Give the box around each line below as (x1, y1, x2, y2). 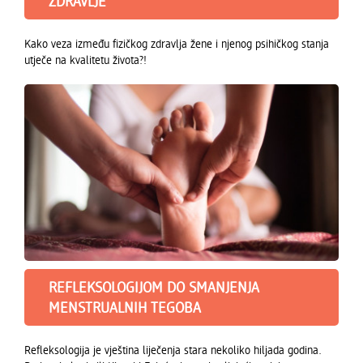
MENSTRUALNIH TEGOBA (49, 297, 201, 316)
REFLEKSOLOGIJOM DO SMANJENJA (49, 277, 259, 296)
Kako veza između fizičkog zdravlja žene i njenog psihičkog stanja (24, 36, 329, 50)
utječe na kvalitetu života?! (24, 52, 147, 66)
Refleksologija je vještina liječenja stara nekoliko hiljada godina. (24, 342, 322, 357)
